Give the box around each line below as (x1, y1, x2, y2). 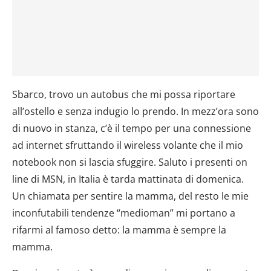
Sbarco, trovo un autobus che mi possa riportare (12, 87, 235, 101)
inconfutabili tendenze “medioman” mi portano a (12, 206, 235, 220)
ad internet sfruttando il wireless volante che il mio (12, 138, 243, 152)
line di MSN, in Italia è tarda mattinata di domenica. (12, 172, 244, 186)
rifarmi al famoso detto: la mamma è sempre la (12, 223, 226, 237)
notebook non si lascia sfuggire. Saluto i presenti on (12, 155, 247, 169)
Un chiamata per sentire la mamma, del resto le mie (12, 189, 249, 203)
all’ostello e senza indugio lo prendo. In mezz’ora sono (12, 104, 259, 118)
